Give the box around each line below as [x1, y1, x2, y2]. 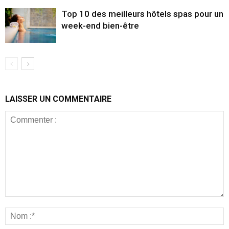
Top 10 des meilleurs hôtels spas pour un [61, 8, 223, 19]
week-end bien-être [61, 20, 139, 31]
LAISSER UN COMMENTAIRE [5, 94, 111, 104]
